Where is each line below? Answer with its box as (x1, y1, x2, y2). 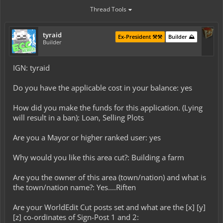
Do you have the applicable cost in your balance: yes (13, 83, 192, 93)
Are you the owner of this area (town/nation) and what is (13, 172, 206, 182)
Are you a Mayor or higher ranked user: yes (13, 132, 161, 142)
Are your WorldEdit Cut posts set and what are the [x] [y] (13, 202, 206, 212)
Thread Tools (90, 5, 126, 13)
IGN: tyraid (13, 63, 50, 73)
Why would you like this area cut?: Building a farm (13, 152, 184, 162)
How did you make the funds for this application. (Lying (13, 103, 203, 112)
